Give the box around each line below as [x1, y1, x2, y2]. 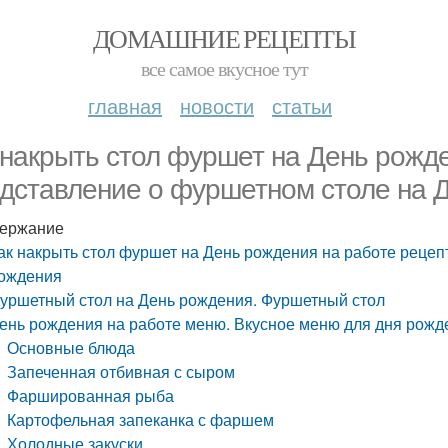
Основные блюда [7, 336, 136, 359]
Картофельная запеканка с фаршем [7, 408, 275, 431]
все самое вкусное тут [140, 55, 308, 82]
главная [88, 91, 162, 120]
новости [180, 91, 254, 120]
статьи [272, 91, 332, 120]
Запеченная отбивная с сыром [7, 360, 236, 383]
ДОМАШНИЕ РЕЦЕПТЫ [92, 21, 356, 55]
